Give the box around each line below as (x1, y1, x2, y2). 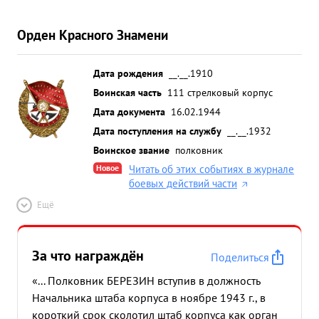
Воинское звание (93, 143, 169, 157)
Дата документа (93, 105, 165, 118)
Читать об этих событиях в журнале (129, 162, 294, 176)
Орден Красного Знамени (17, 26, 168, 43)
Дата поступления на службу (93, 124, 221, 137)
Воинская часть (93, 85, 162, 99)
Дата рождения (93, 66, 163, 80)
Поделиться (211, 250, 269, 264)
